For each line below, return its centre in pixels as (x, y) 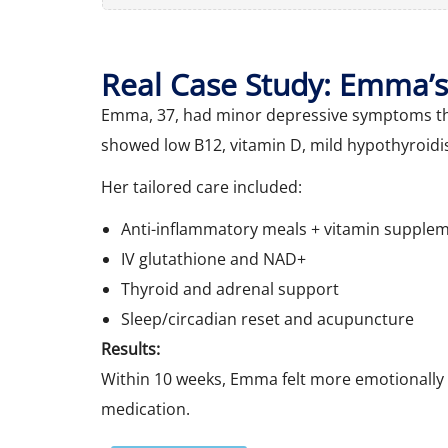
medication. (145, 409)
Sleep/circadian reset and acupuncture (267, 319)
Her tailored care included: (201, 187)
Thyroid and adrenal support (230, 289)
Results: (130, 349)
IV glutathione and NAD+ (213, 259)
